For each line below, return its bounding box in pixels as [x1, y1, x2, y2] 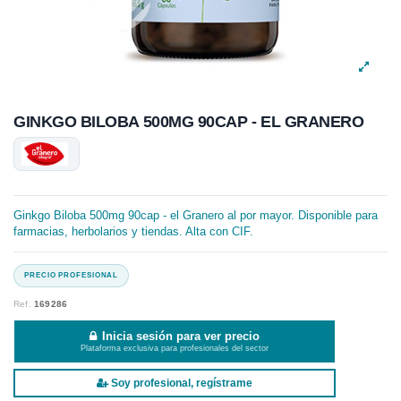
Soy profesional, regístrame [108, 377, 252, 389]
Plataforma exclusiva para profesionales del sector [81, 343, 269, 353]
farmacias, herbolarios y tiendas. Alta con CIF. [13, 225, 253, 239]
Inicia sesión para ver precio [102, 328, 260, 343]
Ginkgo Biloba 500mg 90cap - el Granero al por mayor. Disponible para [13, 209, 378, 223]
